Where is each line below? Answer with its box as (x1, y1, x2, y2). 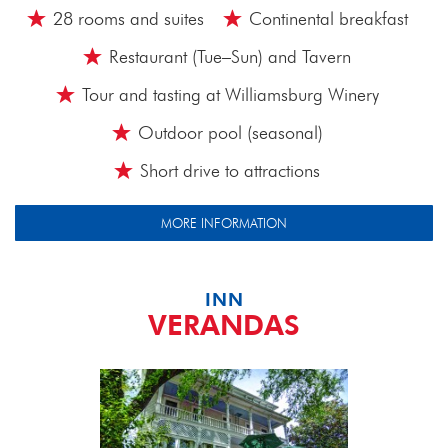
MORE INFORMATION (161, 215, 287, 231)
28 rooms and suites (52, 8, 204, 29)
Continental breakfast (248, 8, 408, 29)
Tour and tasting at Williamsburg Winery (81, 84, 379, 105)
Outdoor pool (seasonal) (137, 122, 323, 143)
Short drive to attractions (140, 160, 320, 181)
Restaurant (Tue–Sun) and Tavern (109, 46, 351, 67)
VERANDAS (148, 308, 300, 342)
